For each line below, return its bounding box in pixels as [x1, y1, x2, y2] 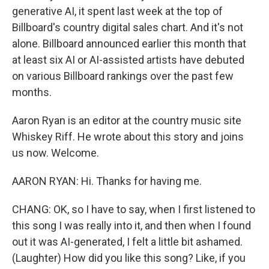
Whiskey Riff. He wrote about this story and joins [12, 130, 244, 143]
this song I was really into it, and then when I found [12, 219, 251, 232]
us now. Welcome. [12, 147, 99, 159]
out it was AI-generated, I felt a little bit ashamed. [12, 235, 243, 248]
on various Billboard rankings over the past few [12, 70, 234, 82]
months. [12, 86, 52, 98]
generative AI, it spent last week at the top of [12, 5, 223, 17]
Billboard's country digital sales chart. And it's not [12, 21, 243, 34]
